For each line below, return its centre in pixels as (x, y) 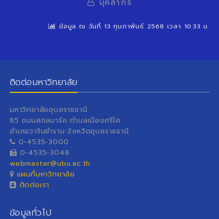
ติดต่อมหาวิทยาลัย (44, 82)
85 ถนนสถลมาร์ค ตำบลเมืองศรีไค (65, 121)
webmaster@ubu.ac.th (50, 164)
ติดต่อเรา (33, 185)
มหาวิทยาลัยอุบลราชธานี (49, 110)
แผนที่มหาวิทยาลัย (46, 175)
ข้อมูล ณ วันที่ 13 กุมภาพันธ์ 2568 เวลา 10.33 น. (133, 26)
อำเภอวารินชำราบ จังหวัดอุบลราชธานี (69, 131)
